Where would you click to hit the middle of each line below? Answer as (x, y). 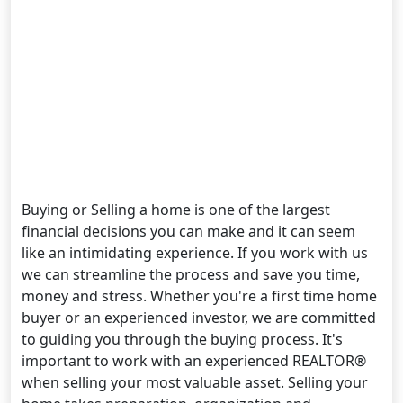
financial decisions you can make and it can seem (188, 231)
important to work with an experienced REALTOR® (194, 360)
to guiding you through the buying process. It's (182, 339)
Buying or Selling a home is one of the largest (176, 209)
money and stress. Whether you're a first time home (199, 296)
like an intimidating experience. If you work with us (195, 252)
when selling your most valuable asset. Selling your (195, 382)
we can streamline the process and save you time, (191, 274)
